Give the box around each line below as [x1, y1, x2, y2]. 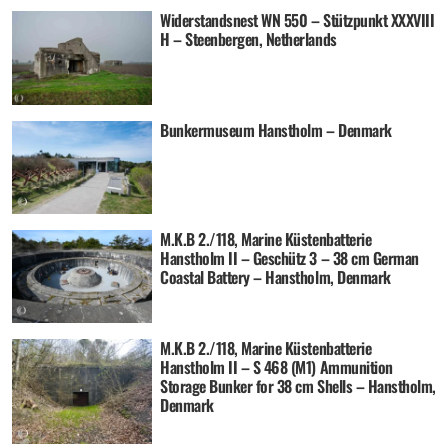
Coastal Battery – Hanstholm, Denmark [160, 264, 391, 289]
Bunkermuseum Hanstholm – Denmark [160, 117, 392, 142]
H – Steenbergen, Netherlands [160, 27, 337, 52]
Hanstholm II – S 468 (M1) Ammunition [160, 355, 393, 380]
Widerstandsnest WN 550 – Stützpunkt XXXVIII [160, 8, 435, 33]
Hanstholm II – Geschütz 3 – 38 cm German [160, 245, 419, 270]
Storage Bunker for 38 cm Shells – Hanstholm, [160, 374, 436, 399]
